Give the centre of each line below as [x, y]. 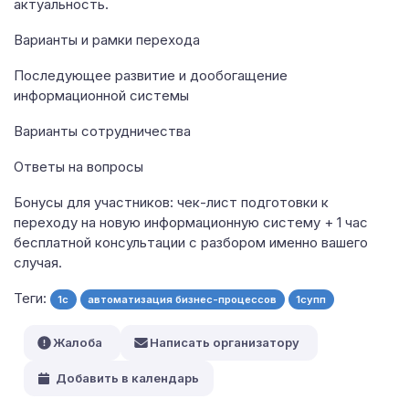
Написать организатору [224, 343]
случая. [38, 262]
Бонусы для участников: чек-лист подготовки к [171, 202]
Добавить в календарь [128, 378]
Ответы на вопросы [79, 166]
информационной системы [101, 96]
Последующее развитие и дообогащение [151, 76]
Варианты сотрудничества [102, 131]
